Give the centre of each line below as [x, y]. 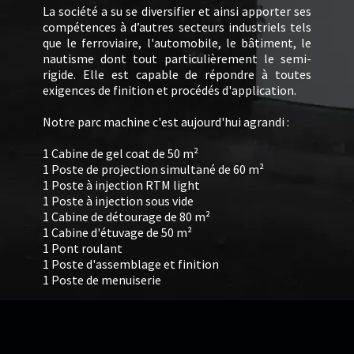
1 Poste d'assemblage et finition [131, 264]
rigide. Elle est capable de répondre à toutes [177, 74]
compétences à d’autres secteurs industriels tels [177, 27]
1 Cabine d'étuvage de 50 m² [117, 232]
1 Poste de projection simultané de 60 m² [153, 169]
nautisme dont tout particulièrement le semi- [177, 58]
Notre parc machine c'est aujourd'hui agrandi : [166, 122]
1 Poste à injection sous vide [118, 201]
